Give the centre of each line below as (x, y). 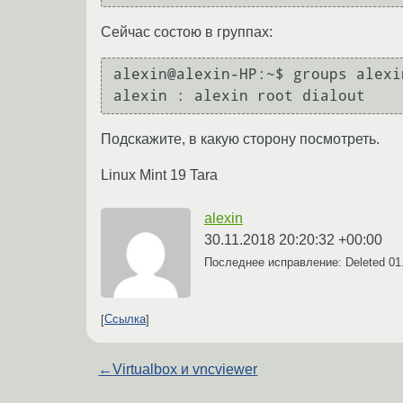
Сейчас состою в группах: (187, 31)
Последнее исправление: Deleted (296, 262)
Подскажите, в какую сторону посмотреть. (240, 139)
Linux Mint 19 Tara (159, 175)
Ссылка (125, 319)
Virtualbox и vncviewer (185, 369)
